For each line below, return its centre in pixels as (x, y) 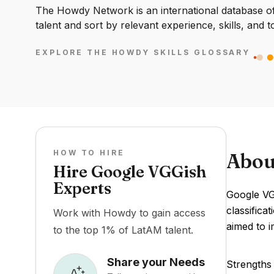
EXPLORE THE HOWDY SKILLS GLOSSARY (143, 53)
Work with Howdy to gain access (129, 213)
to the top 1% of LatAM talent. (123, 230)
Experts (82, 188)
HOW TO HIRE (89, 153)
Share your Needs (156, 262)
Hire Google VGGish (130, 172)
